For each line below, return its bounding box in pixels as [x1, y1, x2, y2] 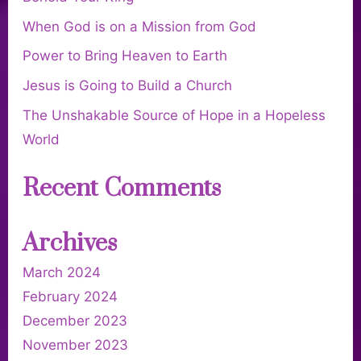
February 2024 [23, 288, 118, 305]
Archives [23, 227, 117, 259]
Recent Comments [23, 173, 221, 205]
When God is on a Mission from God [23, 18, 256, 35]
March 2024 [23, 263, 101, 280]
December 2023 [23, 312, 127, 329]
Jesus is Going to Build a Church [23, 77, 232, 94]
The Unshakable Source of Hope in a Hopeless [23, 106, 326, 123]
